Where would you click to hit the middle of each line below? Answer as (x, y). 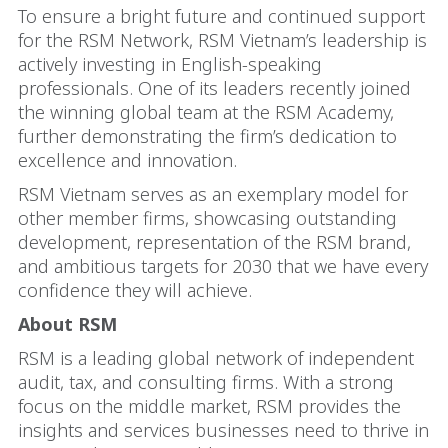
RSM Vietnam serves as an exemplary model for (213, 194)
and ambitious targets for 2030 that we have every (223, 266)
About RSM (67, 324)
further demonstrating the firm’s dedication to (207, 136)
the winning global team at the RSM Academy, (206, 112)
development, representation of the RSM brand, (214, 242)
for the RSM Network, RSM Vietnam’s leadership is (222, 40)
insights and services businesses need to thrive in (223, 430)
